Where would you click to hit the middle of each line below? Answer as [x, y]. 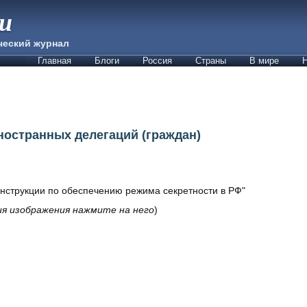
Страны [211, 61]
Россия [157, 61]
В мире [264, 61]
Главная [54, 61]
